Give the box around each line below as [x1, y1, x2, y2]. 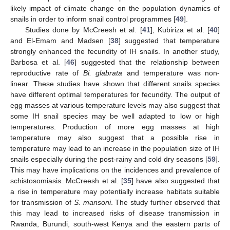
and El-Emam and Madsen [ [10, 36, 110, 45]
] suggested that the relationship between [74, 58, 220, 67]
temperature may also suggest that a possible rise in [10, 133, 220, 142]
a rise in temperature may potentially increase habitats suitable [10, 187, 220, 196]
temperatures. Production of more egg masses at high [10, 123, 220, 131]
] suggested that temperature [118, 36, 220, 45]
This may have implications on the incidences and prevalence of [10, 166, 220, 175]
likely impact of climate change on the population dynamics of [10, 4, 220, 13]
